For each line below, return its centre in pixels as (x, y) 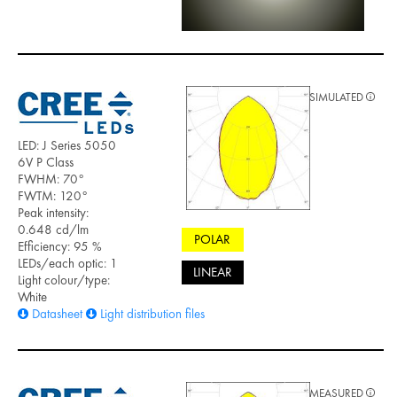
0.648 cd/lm (53, 229)
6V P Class (46, 162)
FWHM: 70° (51, 179)
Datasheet (57, 313)
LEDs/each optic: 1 (68, 263)
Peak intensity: (53, 212)
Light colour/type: (64, 280)
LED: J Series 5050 (67, 145)
